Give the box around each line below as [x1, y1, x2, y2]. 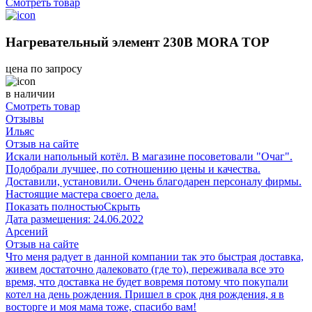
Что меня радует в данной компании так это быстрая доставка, [6, 251, 304, 263]
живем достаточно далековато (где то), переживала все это [6, 263, 284, 276]
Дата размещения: [6, 213, 93, 226]
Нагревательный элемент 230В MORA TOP [6, 34, 270, 49]
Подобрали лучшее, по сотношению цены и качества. [6, 163, 260, 175]
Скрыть [104, 201, 140, 213]
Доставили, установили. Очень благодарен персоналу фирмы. [6, 175, 302, 188]
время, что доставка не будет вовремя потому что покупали [6, 276, 288, 288]
